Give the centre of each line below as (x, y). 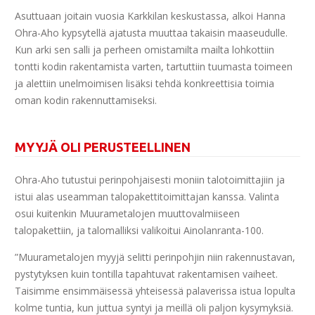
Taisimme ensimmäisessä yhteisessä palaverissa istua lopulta (155, 290)
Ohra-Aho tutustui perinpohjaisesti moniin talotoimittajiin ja (150, 179)
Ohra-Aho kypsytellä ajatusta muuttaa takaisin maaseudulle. (151, 32)
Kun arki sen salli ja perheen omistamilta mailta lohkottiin (144, 49)
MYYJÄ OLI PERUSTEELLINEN (103, 147)
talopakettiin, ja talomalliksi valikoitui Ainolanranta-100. (139, 230)
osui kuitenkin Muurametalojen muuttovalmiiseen (127, 213)
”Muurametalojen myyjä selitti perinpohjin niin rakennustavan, (155, 257)
